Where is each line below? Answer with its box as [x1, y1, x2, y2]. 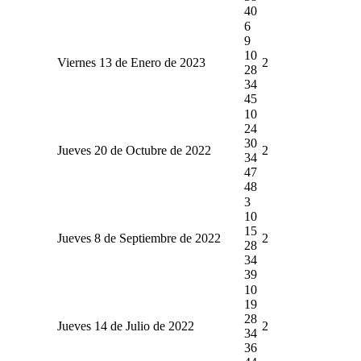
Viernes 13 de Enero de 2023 [56, 55, 205, 69]
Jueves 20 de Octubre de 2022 [56, 143, 211, 157]
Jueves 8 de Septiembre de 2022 [56, 230, 221, 245]
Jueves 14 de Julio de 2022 [56, 318, 194, 333]
